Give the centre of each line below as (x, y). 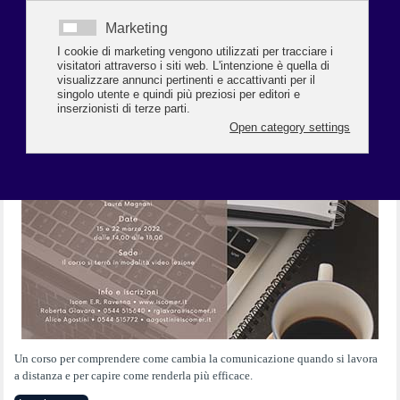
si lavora (358, 358)
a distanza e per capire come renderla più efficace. (134, 375)
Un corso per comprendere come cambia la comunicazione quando (176, 358)
